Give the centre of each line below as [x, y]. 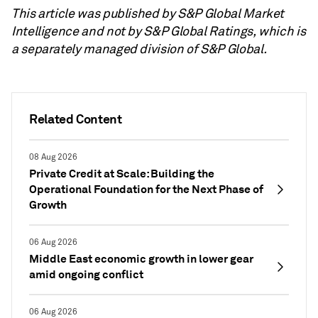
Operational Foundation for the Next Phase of [146, 189]
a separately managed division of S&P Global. [139, 49]
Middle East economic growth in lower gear [141, 259]
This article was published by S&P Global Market [148, 13]
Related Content [76, 119]
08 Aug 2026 [53, 157]
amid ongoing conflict [86, 274]
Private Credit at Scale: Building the [122, 174]
